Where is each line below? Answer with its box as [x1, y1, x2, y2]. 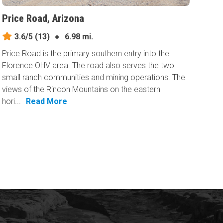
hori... [2, 96, 21, 106]
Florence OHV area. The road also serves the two [2, 60, 175, 70]
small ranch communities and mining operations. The [2, 72, 186, 82]
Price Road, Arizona [2, 12, 85, 24]
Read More [26, 96, 68, 106]
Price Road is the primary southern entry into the [2, 48, 170, 58]
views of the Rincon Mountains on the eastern [2, 84, 161, 94]
